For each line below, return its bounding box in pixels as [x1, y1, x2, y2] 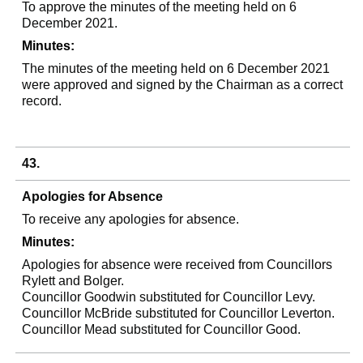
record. [22, 94, 62, 108]
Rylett [22, 274, 56, 288]
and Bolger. [55, 274, 125, 288]
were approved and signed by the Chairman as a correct [22, 78, 344, 92]
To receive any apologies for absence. [22, 212, 240, 226]
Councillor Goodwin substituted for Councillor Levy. [22, 290, 316, 304]
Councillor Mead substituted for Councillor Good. [22, 322, 301, 336]
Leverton [281, 306, 332, 320]
